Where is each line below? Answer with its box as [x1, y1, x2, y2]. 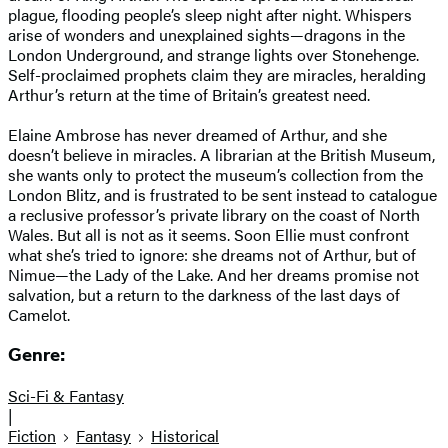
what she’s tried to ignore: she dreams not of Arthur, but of [8, 242, 416, 266]
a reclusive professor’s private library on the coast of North [8, 202, 420, 226]
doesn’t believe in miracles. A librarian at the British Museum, [8, 142, 435, 166]
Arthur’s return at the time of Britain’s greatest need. [8, 82, 370, 106]
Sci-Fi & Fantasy [8, 384, 124, 408]
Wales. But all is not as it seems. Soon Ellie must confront [8, 222, 409, 246]
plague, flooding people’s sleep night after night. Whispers [8, 2, 412, 26]
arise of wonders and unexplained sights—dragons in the [8, 22, 405, 46]
